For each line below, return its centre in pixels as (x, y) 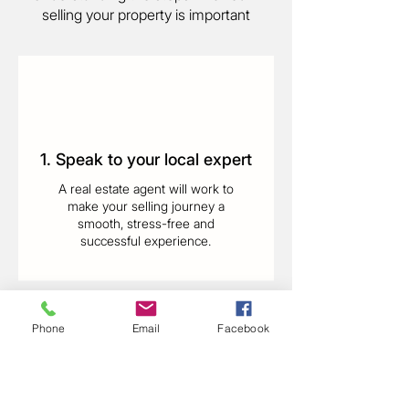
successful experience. (146, 241)
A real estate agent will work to (146, 189)
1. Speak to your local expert (146, 159)
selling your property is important (146, 15)
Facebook (243, 328)
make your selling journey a (146, 206)
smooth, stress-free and (146, 223)
